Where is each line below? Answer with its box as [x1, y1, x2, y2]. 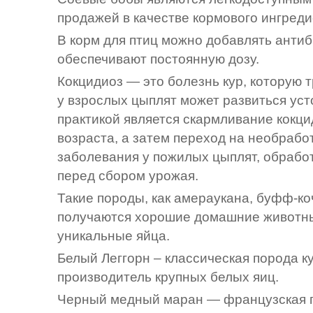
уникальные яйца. [57, 228, 170, 243]
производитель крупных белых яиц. [57, 269, 279, 284]
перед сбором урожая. [57, 168, 198, 183]
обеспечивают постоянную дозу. [57, 51, 259, 66]
